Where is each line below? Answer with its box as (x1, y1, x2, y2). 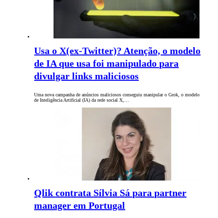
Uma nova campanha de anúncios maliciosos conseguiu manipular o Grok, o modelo (34, 92, 200, 98)
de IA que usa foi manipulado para (34, 58, 179, 69)
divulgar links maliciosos (34, 71, 139, 82)
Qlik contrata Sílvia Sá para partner (34, 187, 187, 199)
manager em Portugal (34, 200, 126, 211)
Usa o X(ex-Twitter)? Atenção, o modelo (34, 45, 201, 56)
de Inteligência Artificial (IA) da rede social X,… (34, 97, 129, 103)
